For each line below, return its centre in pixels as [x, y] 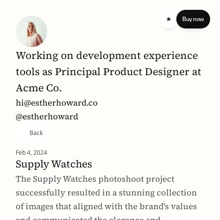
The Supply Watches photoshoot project [95, 179]
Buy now [193, 19]
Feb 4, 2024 [31, 152]
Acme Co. [39, 88]
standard [181, 19]
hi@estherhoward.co [57, 103]
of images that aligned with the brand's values [106, 206]
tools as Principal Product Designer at [109, 71]
